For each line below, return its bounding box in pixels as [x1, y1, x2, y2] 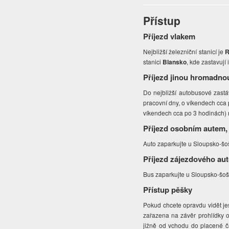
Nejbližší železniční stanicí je [143, 47, 224, 56]
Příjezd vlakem [143, 31, 196, 42]
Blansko [163, 57, 187, 67]
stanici [143, 57, 163, 66]
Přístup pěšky [143, 184, 193, 196]
